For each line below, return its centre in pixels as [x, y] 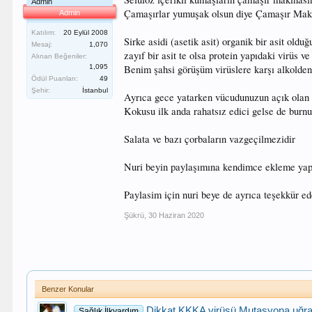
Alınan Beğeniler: [60, 56]
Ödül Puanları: [55, 78]
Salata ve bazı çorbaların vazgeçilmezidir [210, 139]
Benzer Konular [68, 289]
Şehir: [41, 90]
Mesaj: [42, 44]
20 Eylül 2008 [86, 32]
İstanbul [95, 90]
